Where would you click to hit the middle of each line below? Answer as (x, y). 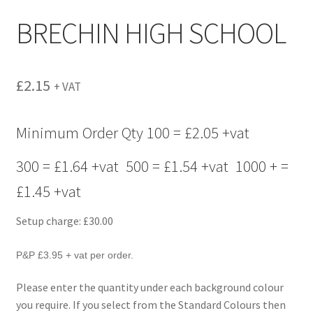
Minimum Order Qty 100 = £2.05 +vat (132, 132)
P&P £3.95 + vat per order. (74, 255)
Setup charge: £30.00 (64, 221)
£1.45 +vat (48, 191)
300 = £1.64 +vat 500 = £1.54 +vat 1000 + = (152, 166)
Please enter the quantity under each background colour (150, 287)
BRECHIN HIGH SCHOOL (151, 32)
